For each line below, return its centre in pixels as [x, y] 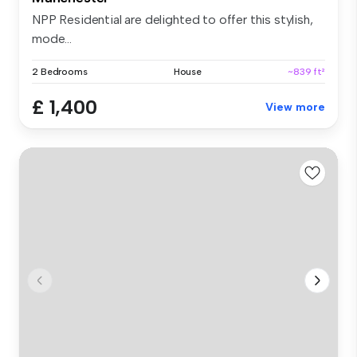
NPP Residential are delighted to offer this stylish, [173, 20]
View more [295, 108]
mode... [52, 39]
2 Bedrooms [60, 72]
